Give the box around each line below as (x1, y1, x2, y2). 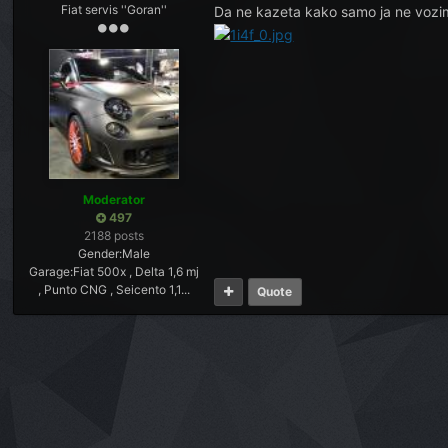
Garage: (29, 264, 74, 279)
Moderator (83, 192, 146, 207)
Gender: (78, 246, 123, 261)
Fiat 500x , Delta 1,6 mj (73, 264, 200, 279)
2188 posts (84, 228, 145, 243)
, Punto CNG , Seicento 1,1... (38, 282, 191, 297)
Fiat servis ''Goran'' (61, 2, 168, 17)
